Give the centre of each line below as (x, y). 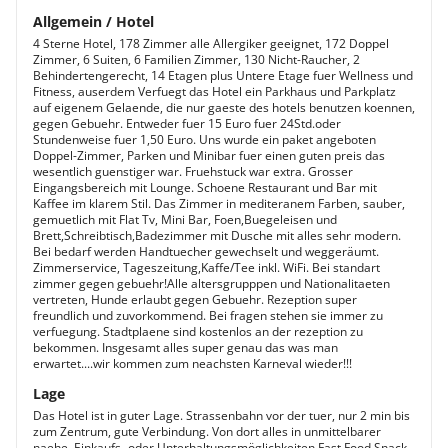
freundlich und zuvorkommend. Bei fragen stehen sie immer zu (208, 315)
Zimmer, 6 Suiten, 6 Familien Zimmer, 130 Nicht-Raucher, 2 (196, 59)
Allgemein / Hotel (93, 21)
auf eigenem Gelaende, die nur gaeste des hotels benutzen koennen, (224, 107)
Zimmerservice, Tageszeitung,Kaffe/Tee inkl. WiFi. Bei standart (206, 267)
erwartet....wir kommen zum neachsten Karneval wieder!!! (192, 363)
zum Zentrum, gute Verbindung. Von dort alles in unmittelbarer (207, 431)
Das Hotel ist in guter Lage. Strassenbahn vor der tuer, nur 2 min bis (221, 415)
